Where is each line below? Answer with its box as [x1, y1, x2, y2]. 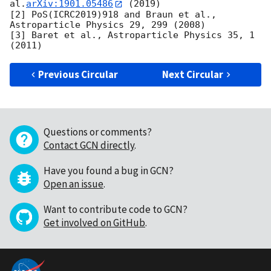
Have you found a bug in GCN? [44, 163, 174, 177]
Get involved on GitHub [44, 215, 145, 229]
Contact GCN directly [44, 138, 134, 152]
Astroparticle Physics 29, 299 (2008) [10, 19, 206, 30]
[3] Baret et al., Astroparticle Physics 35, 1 [10, 29, 255, 41]
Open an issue [44, 177, 103, 191]
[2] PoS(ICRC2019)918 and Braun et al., [10, 8, 217, 20]
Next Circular [162, 67, 224, 81]
